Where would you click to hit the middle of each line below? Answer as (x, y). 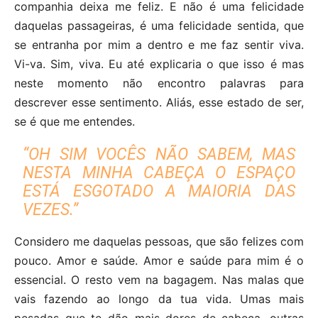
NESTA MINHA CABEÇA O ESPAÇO (159, 173)
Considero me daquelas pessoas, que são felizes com (159, 242)
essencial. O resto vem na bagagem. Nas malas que (159, 280)
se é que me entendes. (75, 122)
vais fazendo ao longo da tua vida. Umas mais (159, 299)
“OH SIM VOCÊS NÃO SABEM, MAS (159, 155)
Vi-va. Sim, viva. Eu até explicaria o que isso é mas (159, 64)
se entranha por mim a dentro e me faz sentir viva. (159, 45)
